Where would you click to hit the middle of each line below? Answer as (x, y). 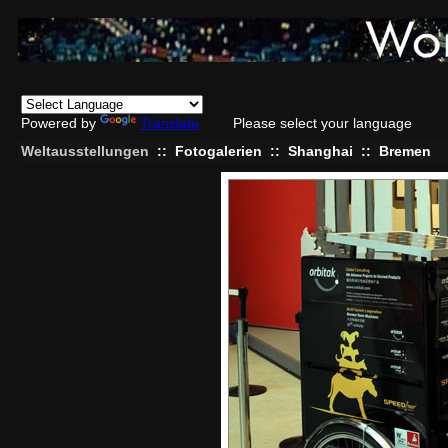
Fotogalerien (218, 151)
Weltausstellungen (85, 151)
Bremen (405, 151)
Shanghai (320, 151)
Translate (169, 123)
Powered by (60, 123)
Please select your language (322, 123)
